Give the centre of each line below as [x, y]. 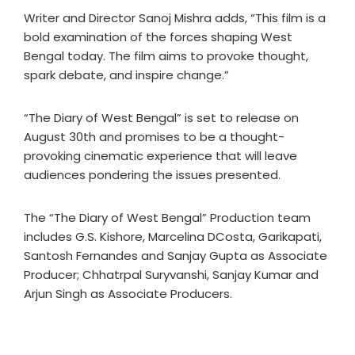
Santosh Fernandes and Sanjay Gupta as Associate [176, 256]
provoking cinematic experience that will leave [160, 156]
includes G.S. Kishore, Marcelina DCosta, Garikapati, [173, 237]
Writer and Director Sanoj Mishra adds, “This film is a [175, 18]
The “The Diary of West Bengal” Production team [167, 218]
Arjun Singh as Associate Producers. [128, 294]
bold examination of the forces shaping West [158, 37]
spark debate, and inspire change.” [126, 75]
